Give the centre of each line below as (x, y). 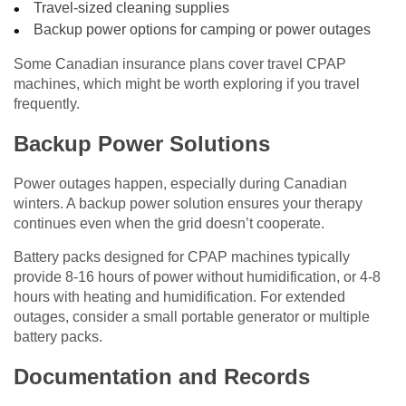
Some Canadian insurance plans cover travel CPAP (180, 64)
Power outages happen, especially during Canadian (180, 184)
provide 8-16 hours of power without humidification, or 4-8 (197, 277)
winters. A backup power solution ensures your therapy (188, 204)
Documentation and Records (162, 377)
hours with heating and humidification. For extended (179, 297)
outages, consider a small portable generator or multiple (192, 317)
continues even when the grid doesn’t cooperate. (169, 224)
